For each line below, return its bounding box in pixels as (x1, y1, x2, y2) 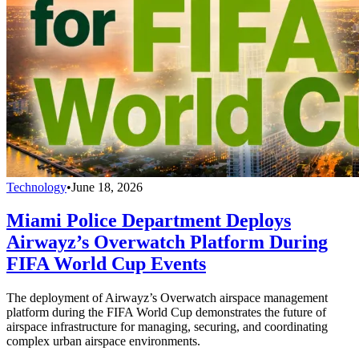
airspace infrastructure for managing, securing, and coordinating (6, 320, 328, 334)
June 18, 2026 (71, 179, 143, 194)
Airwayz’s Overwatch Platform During (6, 232, 328, 253)
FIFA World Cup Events (6, 253, 206, 275)
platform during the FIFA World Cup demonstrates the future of (6, 305, 326, 320)
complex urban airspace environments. (6, 334, 200, 349)
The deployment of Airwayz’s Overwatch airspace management (6, 291, 328, 305)
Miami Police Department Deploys (6, 210, 291, 232)
